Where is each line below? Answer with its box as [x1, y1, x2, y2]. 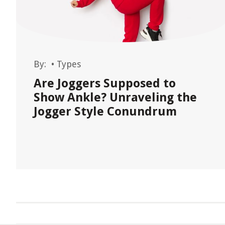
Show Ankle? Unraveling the [34, 90, 197, 104]
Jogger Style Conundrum [34, 104, 177, 119]
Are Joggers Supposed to [34, 76, 176, 90]
